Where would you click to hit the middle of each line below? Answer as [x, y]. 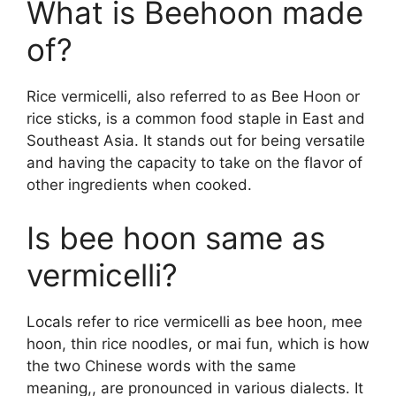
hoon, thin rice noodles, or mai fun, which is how [198, 343]
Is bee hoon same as [176, 237]
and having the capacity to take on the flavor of [194, 163]
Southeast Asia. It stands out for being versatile [196, 141]
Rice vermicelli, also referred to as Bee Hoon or [193, 97]
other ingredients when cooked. [139, 185]
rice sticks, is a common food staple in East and [196, 119]
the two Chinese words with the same [161, 366]
